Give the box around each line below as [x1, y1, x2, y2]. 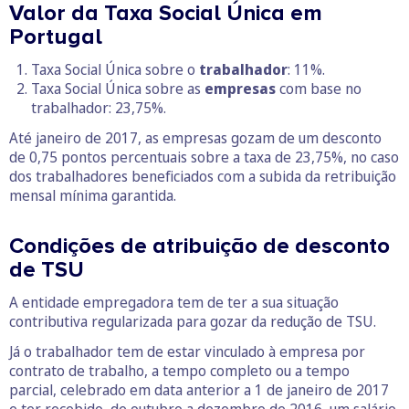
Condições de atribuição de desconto [9, 233, 390, 260]
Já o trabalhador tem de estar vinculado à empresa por [9, 341, 365, 362]
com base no [279, 79, 362, 100]
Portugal [9, 24, 102, 51]
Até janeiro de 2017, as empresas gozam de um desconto [9, 128, 382, 149]
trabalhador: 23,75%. [31, 98, 166, 119]
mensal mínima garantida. [9, 185, 176, 206]
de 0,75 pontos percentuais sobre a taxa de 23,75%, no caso [9, 147, 399, 168]
